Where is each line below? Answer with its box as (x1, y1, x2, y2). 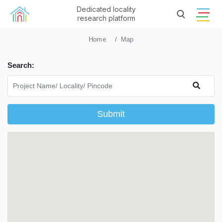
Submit (97, 109, 125, 119)
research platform (77, 14, 135, 22)
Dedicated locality (76, 5, 136, 13)
